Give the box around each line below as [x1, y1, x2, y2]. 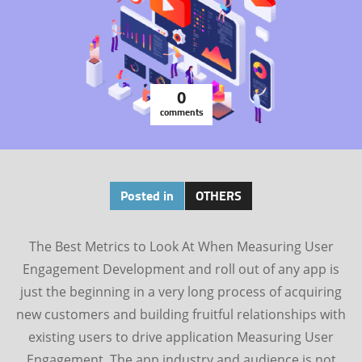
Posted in [120, 186, 174, 204]
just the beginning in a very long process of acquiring [20, 283, 342, 301]
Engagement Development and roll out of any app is [23, 260, 339, 278]
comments [159, 105, 204, 119]
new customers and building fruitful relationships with [16, 305, 346, 323]
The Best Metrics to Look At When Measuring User [28, 238, 334, 255]
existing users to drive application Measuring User [28, 328, 334, 346]
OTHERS [195, 186, 242, 204]
